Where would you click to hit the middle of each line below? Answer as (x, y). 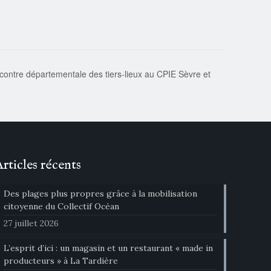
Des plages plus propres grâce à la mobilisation (101, 193)
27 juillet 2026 (31, 223)
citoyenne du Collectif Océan (62, 206)
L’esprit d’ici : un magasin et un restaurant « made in (109, 248)
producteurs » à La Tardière (61, 260)
